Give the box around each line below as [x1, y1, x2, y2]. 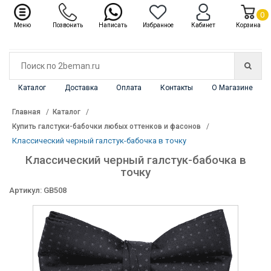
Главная [12, 108, 41, 116]
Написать [99, 22, 128, 28]
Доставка [64, 83, 98, 92]
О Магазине [211, 83, 253, 92]
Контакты [160, 83, 194, 92]
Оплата [116, 83, 142, 92]
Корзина [235, 22, 261, 28]
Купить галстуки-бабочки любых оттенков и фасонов [12, 122, 201, 131]
